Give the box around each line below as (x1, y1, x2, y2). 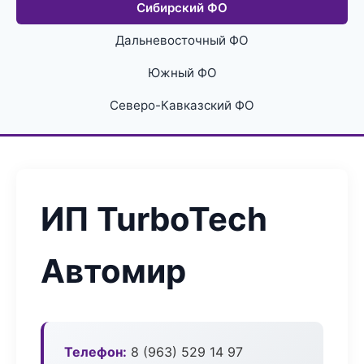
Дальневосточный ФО (115, 32, 249, 48)
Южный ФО (147, 65, 217, 80)
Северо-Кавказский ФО (110, 97, 254, 113)
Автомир (41, 251, 186, 291)
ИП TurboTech (41, 199, 267, 239)
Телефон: (64, 344, 127, 360)
